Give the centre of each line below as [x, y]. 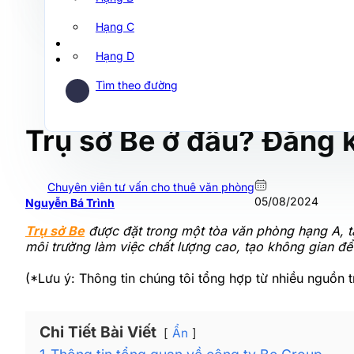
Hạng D [115, 56]
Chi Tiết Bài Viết [98, 331]
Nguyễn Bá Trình [70, 202]
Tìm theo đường [137, 85]
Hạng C [115, 26]
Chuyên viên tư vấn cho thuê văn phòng [151, 186]
